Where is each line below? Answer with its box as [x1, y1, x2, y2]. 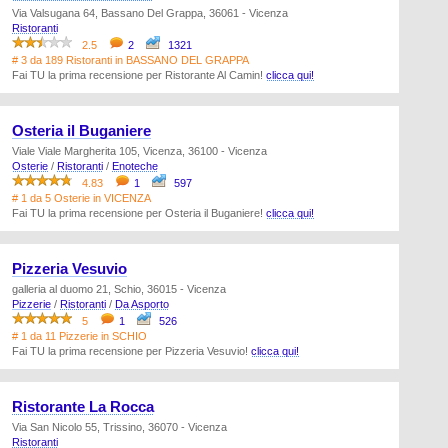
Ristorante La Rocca [12, 399, 154, 415]
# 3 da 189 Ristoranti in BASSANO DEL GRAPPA [12, 54, 249, 66]
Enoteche [112, 160, 158, 172]
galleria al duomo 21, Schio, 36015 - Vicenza [12, 283, 226, 295]
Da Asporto [115, 298, 169, 310]
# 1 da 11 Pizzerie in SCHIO [12, 330, 147, 342]
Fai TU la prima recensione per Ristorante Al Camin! [12, 69, 266, 81]
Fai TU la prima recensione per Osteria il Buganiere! [12, 207, 266, 219]
